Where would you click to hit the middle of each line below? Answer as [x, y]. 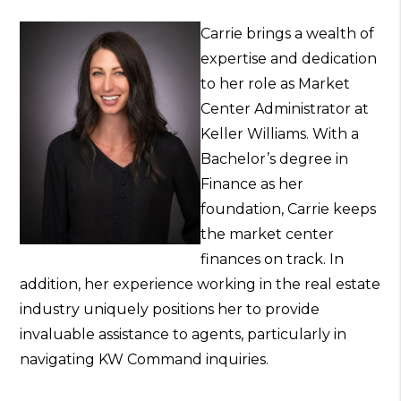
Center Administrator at [285, 109]
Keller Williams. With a [280, 134]
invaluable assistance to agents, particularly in [183, 335]
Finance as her [252, 184]
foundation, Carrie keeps [288, 209]
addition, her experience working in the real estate [200, 285]
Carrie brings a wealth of [287, 34]
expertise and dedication [289, 59]
